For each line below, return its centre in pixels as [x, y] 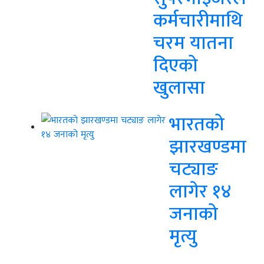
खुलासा [179, 87]
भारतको [197, 124]
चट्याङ [194, 169]
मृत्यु [183, 236]
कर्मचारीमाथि [198, 20]
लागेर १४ [200, 191]
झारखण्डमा [208, 146]
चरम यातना [193, 42]
